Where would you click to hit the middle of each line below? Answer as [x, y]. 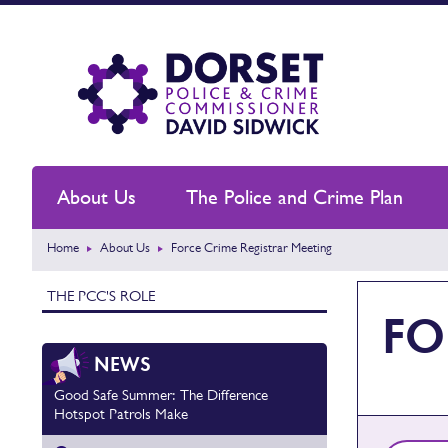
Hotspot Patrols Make [121, 413]
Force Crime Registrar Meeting [251, 247]
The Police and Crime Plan [294, 197]
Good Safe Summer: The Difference [161, 394]
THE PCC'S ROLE [101, 295]
